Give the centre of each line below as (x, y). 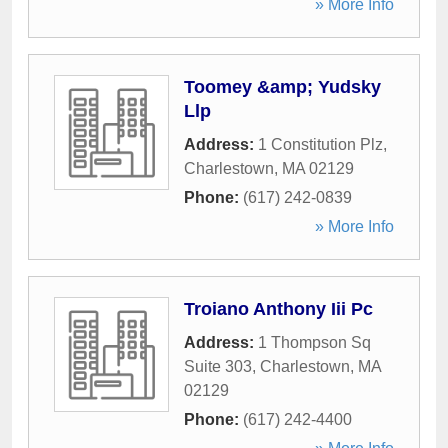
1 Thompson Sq (314, 342)
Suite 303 (218, 366)
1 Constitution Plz (320, 144)
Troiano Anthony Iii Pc (278, 309)
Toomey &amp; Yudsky (282, 87)
